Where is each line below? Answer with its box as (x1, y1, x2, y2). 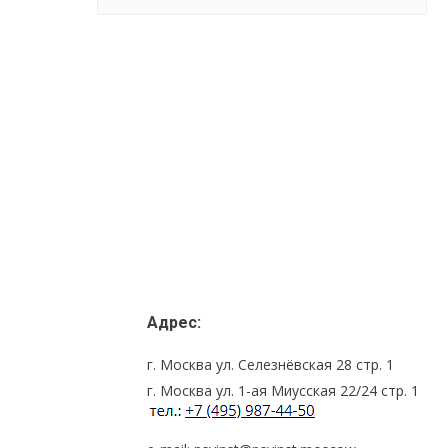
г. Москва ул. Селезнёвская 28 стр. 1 (147, 354, 394, 374)
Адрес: (147, 312, 201, 332)
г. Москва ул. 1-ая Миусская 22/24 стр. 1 (147, 380, 419, 400)
